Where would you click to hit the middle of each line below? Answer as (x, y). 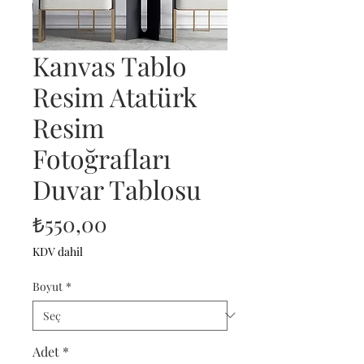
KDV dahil (58, 251)
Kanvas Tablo (110, 65)
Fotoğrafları (102, 158)
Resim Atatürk (115, 96)
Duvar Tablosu (117, 188)
